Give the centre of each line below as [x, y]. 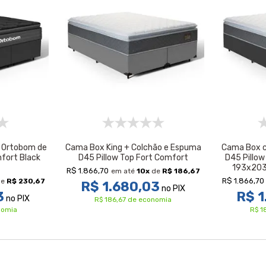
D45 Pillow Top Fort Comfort [133, 158]
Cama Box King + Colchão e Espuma [133, 148]
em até [123, 171]
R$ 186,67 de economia [133, 199]
